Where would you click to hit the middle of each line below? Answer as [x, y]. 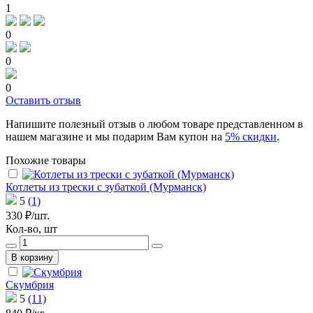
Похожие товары [46, 161]
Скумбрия [30, 285]
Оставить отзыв [43, 101]
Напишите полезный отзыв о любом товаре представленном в [154, 124]
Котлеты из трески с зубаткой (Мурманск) [106, 187]
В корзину [32, 258]
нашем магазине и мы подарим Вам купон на [115, 137]
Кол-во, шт [31, 229]
